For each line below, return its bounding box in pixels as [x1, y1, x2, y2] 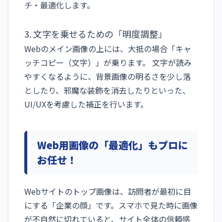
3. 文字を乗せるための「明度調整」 [24, 27, 167, 41]
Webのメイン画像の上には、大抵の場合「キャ [24, 43, 191, 55]
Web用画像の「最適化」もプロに [37, 138, 188, 153]
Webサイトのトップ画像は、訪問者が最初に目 [24, 185, 191, 198]
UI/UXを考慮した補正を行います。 [24, 98, 148, 111]
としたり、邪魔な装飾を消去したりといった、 [24, 84, 190, 97]
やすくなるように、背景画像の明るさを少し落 [24, 70, 191, 83]
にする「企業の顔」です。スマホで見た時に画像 [24, 199, 198, 212]
